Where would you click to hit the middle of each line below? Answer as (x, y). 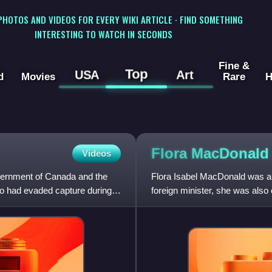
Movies (38, 77)
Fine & (234, 66)
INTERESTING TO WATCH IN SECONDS (103, 34)
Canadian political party (197, 205)
